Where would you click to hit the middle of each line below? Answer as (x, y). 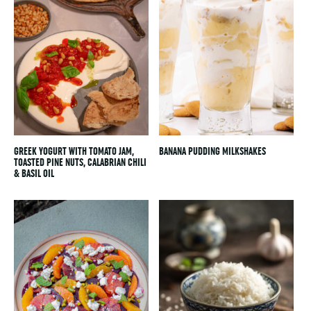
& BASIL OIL (34, 174)
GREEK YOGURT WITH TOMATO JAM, (74, 151)
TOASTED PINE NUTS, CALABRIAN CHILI (81, 162)
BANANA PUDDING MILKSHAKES (213, 151)
